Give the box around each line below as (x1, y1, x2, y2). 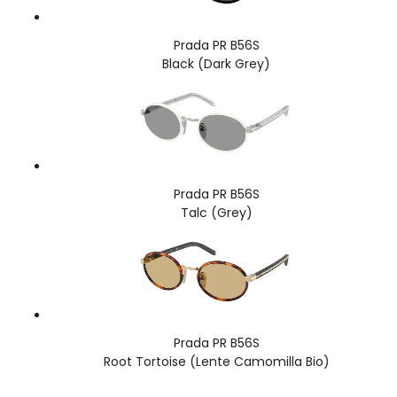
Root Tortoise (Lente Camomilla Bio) (103, 352, 330, 370)
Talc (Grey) (180, 203, 253, 222)
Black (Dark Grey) (162, 54, 270, 73)
